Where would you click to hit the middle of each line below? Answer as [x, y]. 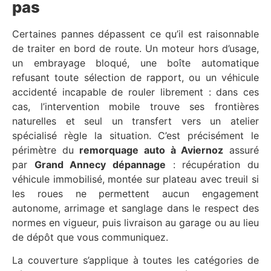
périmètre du [46, 150]
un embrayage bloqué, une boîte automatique [135, 63]
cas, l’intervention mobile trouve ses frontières [135, 106]
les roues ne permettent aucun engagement [135, 193]
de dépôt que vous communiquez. [90, 237]
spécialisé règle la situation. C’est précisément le [135, 135]
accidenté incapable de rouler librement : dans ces [135, 92]
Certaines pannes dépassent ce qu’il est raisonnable [135, 34]
